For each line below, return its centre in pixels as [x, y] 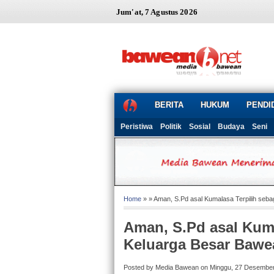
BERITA [169, 105]
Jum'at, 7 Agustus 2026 [157, 12]
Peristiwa [137, 127]
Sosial [200, 127]
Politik [171, 127]
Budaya [231, 127]
